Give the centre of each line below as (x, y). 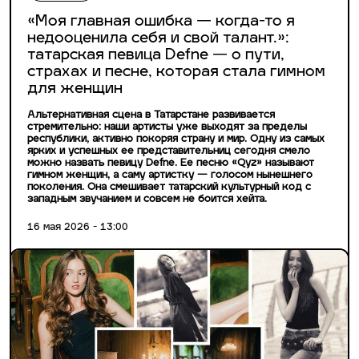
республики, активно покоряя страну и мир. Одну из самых (176, 140)
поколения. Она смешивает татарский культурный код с (169, 188)
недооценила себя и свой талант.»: (158, 39)
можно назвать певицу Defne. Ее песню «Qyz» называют (171, 164)
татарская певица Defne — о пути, (156, 56)
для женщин (75, 90)
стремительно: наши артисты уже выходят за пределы (167, 128)
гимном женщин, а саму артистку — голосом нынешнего (170, 176)
